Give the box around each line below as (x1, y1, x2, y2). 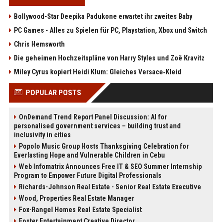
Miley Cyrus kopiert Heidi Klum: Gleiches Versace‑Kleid (13, 67, 181, 76)
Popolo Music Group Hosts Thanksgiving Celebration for (18, 142, 189, 150)
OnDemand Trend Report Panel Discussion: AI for (18, 112, 167, 121)
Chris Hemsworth (13, 40, 65, 48)
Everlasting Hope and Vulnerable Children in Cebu (13, 151, 165, 159)
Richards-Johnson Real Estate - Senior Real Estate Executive (18, 182, 201, 191)
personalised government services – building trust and (13, 121, 181, 130)
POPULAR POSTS (25, 88, 81, 97)
